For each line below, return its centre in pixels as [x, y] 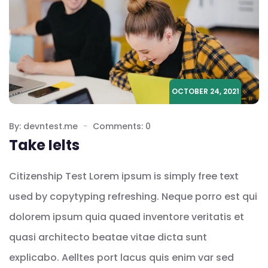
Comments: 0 [122, 126]
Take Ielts [44, 145]
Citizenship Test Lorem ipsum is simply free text [124, 176]
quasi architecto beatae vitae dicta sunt [108, 237]
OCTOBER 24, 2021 [205, 91]
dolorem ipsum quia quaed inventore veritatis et [127, 217]
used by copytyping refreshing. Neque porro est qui [133, 196]
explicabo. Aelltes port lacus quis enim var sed [121, 257]
